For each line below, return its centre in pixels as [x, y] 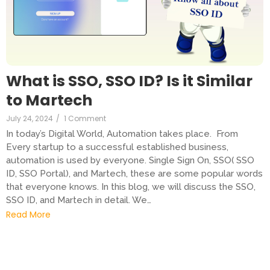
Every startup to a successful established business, [117, 147]
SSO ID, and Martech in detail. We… [79, 200]
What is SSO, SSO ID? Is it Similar [129, 81]
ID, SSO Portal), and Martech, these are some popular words [134, 174]
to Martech [49, 101]
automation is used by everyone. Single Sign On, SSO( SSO [130, 161]
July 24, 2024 [30, 119]
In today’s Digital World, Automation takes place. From [122, 134]
